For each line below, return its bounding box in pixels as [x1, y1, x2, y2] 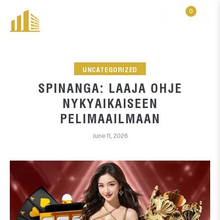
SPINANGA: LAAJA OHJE [38, 78, 182, 96]
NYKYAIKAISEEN [62, 93, 158, 111]
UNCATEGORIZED [82, 64, 137, 74]
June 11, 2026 [92, 133, 128, 140]
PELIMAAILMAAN [59, 109, 161, 127]
